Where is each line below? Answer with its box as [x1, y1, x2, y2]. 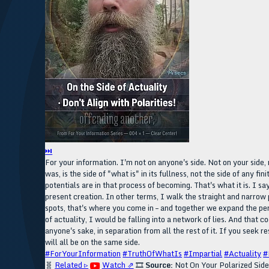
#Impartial [184, 247, 223, 259]
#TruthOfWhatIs [122, 247, 183, 259]
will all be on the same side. [45, 236, 141, 248]
